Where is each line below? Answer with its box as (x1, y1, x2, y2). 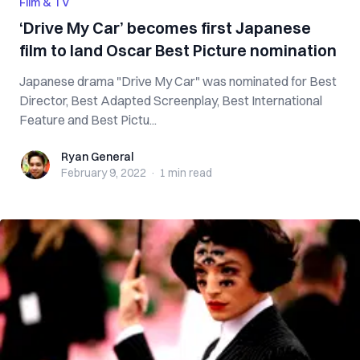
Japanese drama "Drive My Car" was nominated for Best (19, 73, 337, 89)
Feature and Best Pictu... (19, 112, 157, 128)
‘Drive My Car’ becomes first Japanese (19, 18, 311, 38)
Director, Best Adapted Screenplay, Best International (19, 92, 322, 108)
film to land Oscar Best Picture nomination (19, 40, 337, 60)
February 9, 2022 (61, 166, 146, 180)
